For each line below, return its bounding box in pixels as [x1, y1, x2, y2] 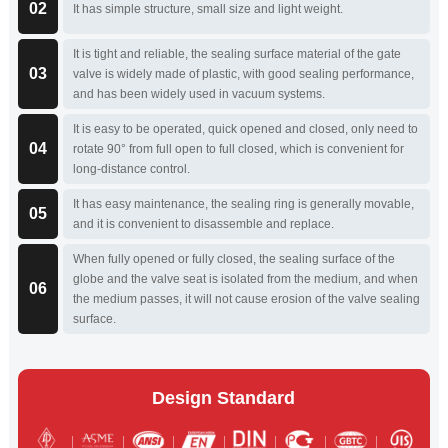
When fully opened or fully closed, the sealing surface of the [72, 251, 395, 266]
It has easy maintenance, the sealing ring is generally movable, [72, 196, 414, 211]
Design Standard [152, 388, 296, 409]
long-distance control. [72, 161, 190, 176]
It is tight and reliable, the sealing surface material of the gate [72, 46, 401, 61]
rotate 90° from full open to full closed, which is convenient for [72, 141, 404, 156]
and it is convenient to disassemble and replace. [72, 216, 334, 231]
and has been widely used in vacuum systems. [72, 86, 325, 101]
